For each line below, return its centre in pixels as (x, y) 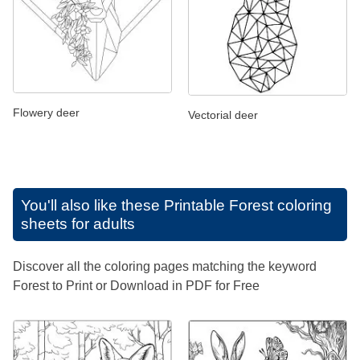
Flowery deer (46, 112)
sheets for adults (78, 224)
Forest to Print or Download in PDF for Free (136, 286)
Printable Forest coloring (248, 206)
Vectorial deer (223, 115)
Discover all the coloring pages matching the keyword (165, 267)
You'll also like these (92, 206)
